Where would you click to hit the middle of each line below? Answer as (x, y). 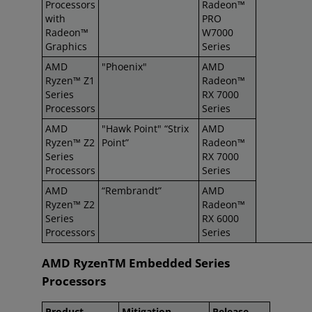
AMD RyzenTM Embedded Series (136, 263)
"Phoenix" (124, 67)
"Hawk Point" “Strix (145, 128)
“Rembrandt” (132, 190)
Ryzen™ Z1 (70, 80)
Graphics (66, 46)
